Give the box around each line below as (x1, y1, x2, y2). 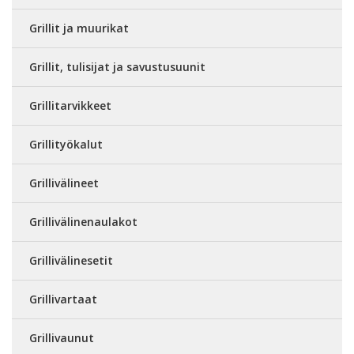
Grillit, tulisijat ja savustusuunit (29, 59, 205, 74)
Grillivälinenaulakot (29, 214, 137, 229)
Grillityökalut (29, 137, 103, 152)
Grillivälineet (29, 175, 99, 190)
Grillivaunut (29, 330, 94, 345)
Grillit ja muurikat (29, 21, 129, 36)
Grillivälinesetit (29, 253, 113, 268)
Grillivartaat (29, 292, 97, 307)
